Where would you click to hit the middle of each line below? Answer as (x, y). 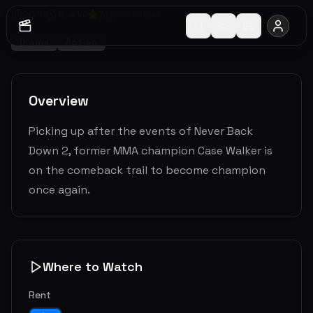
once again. (59, 189)
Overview (59, 100)
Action (81, 42)
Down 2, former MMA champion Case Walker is (151, 150)
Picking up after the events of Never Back (141, 131)
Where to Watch (93, 266)
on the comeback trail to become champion (147, 170)
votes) (145, 14)
